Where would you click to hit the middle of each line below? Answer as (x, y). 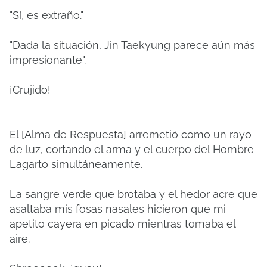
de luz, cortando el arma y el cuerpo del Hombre (132, 149)
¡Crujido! (30, 90)
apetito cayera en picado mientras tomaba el (122, 224)
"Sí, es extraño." (46, 15)
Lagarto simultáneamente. (76, 164)
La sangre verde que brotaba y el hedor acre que (133, 194)
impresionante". (48, 60)
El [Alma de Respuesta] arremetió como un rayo (131, 134)
